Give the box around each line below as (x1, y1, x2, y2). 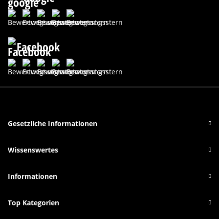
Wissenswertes (8, 145, 58, 155)
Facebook (14, 38, 60, 55)
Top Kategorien (8, 198, 59, 208)
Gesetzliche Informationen (8, 119, 97, 129)
